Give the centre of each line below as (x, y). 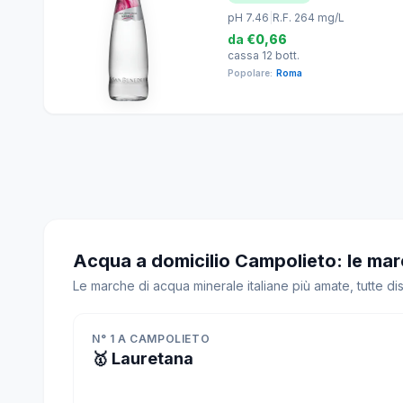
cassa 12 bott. (264, 55)
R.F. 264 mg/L (309, 17)
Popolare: (250, 72)
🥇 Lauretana (143, 358)
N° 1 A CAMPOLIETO (151, 339)
